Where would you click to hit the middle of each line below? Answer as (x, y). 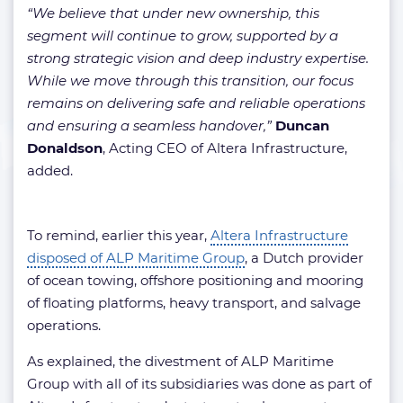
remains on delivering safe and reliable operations (196, 103)
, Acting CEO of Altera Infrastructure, (225, 148)
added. (50, 170)
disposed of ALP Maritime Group (136, 258)
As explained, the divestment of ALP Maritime (180, 361)
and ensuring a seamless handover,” (149, 125)
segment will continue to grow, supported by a (183, 36)
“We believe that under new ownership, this (173, 13)
